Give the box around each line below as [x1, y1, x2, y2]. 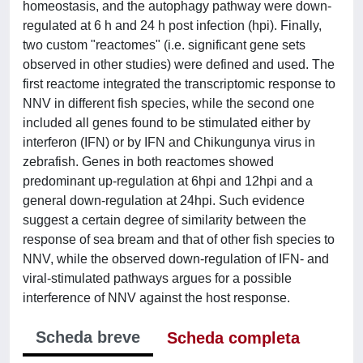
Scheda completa [167, 329, 300, 347]
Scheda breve [36, 328, 140, 346]
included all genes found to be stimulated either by [23, 116, 310, 130]
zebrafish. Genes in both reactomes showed [23, 155, 274, 169]
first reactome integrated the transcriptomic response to [23, 77, 335, 91]
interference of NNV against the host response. [23, 291, 290, 305]
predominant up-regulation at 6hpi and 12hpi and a [23, 174, 313, 188]
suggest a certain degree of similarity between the [23, 213, 306, 227]
